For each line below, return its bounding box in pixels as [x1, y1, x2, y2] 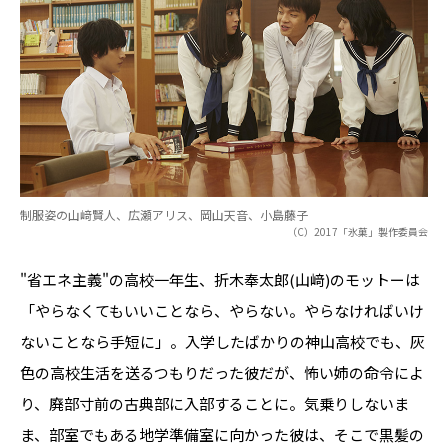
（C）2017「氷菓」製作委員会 [287, 224, 428, 239]
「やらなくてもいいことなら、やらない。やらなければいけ [20, 300, 424, 321]
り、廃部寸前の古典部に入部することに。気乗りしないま [20, 393, 409, 414]
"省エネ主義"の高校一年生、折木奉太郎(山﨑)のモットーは [20, 269, 420, 290]
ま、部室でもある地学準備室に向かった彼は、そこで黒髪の [20, 424, 424, 445]
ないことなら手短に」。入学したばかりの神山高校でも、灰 [20, 331, 425, 352]
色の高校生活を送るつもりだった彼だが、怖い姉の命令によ [20, 362, 424, 383]
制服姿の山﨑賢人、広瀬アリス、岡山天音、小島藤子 [20, 206, 308, 223]
